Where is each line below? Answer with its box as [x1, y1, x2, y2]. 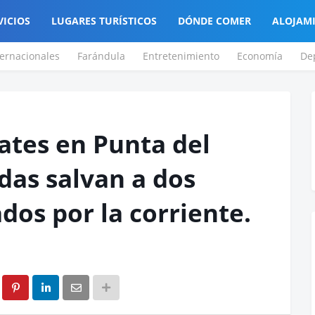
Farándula [77, 49, 125, 63]
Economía [237, 49, 283, 63]
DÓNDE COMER [177, 14, 251, 27]
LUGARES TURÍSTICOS [51, 14, 157, 27]
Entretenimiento [143, 49, 219, 63]
